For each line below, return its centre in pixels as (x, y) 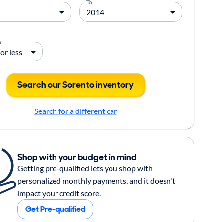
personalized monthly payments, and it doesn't (96, 180)
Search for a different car (75, 111)
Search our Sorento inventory (75, 85)
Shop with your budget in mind (77, 157)
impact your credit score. (59, 193)
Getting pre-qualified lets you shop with (85, 168)
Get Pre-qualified (55, 209)
